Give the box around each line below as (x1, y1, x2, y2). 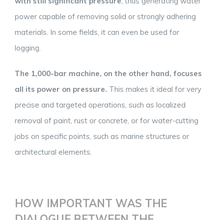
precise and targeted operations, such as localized (15, 100, 186, 110)
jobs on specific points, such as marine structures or (15, 132, 189, 141)
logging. (15, 43, 41, 53)
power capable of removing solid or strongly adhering (15, 12, 196, 22)
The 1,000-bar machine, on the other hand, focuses (15, 69, 202, 79)
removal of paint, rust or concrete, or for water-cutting (15, 116, 198, 126)
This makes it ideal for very (107, 84, 201, 94)
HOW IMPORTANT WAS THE (15, 196, 167, 211)
